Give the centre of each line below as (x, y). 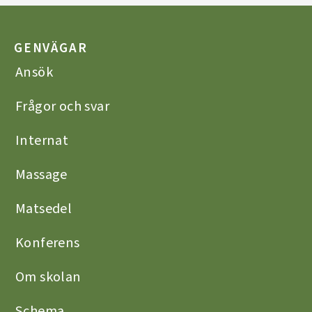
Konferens (48, 242)
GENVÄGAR (51, 48)
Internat (42, 140)
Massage (41, 174)
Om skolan (48, 276)
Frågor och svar (62, 106)
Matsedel (44, 208)
